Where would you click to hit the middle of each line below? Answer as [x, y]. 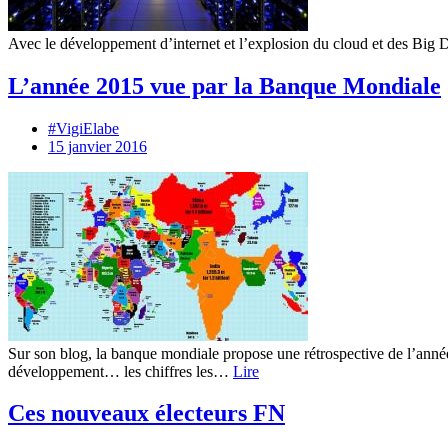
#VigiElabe [83, 128]
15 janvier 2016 [97, 146]
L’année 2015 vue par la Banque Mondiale [224, 85]
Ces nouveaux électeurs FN [146, 413]
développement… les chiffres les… [120, 371]
